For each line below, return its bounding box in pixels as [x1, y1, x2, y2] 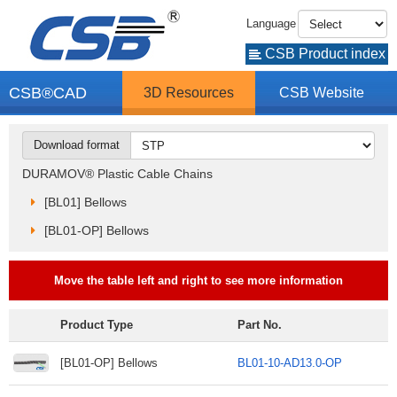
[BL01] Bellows [44, 195, 127, 209]
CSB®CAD [9, 84, 87, 102]
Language [246, 17, 296, 30]
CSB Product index [261, 46, 385, 61]
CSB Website [279, 85, 365, 100]
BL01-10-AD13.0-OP [237, 356, 342, 370]
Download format [34, 138, 120, 152]
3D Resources [144, 85, 235, 100]
